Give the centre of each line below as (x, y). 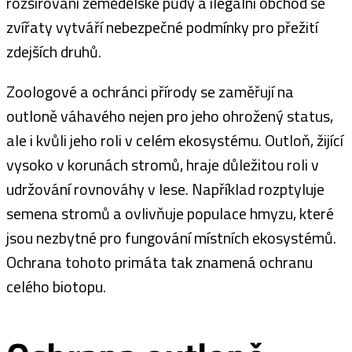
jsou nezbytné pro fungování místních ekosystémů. (171, 238)
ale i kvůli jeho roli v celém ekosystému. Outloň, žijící (175, 140)
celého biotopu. (56, 286)
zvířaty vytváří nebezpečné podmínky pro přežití (162, 27)
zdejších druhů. (54, 51)
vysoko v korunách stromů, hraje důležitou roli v (163, 165)
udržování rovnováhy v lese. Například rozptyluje (165, 189)
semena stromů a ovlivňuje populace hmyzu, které (170, 213)
